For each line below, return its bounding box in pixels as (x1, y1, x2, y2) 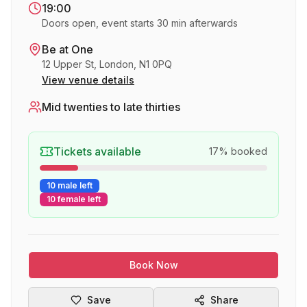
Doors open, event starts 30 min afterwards (42, 17, 238, 29)
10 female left (47, 194, 101, 204)
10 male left (47, 180, 93, 191)
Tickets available (53, 145, 141, 158)
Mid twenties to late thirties (42, 100, 180, 114)
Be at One (42, 42, 93, 56)
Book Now (129, 259, 178, 271)
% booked (219, 145, 267, 157)
